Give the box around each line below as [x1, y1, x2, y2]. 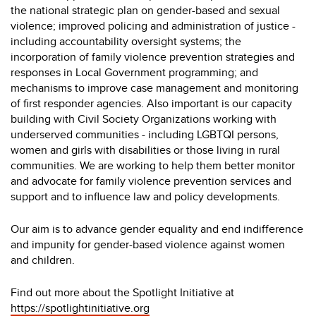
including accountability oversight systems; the [11, 32, 241, 49]
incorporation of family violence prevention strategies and [11, 48, 295, 65]
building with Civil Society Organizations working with [11, 110, 276, 127]
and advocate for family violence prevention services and [11, 172, 291, 189]
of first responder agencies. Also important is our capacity [11, 95, 292, 111]
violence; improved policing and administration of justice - [11, 17, 296, 34]
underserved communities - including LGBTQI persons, [11, 126, 279, 142]
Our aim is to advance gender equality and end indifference [11, 220, 303, 237]
